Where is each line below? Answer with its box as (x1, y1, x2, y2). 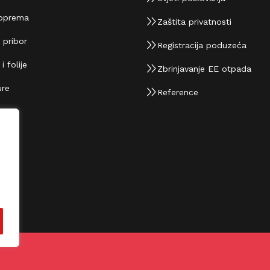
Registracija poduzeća (152, 40, 242, 50)
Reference (152, 87, 193, 97)
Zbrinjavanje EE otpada (152, 63, 246, 74)
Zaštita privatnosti (152, 16, 227, 27)
